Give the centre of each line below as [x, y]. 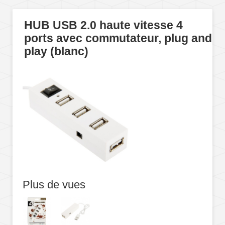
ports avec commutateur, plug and [118, 39]
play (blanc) [56, 52]
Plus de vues [54, 184]
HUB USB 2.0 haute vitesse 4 [103, 26]
